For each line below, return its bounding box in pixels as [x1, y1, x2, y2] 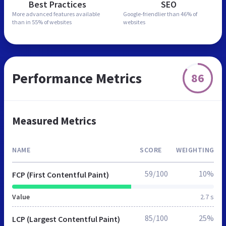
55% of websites [32, 18, 72, 26]
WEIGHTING [176, 145, 214, 154]
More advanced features [12, 10, 76, 18]
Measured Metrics [12, 114, 96, 128]
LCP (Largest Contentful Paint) [12, 213, 120, 224]
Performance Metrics [12, 69, 142, 87]
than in [12, 18, 32, 26]
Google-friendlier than [123, 10, 181, 18]
